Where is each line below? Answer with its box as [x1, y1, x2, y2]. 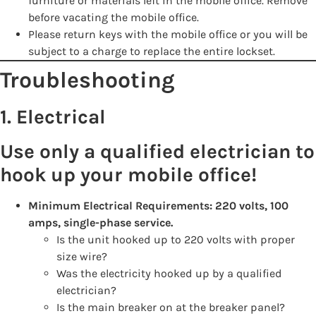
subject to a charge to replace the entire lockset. [28, 44, 275, 58]
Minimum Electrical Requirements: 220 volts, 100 [28, 198, 288, 212]
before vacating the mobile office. [28, 10, 199, 24]
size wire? [56, 249, 107, 263]
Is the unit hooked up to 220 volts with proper [56, 232, 295, 246]
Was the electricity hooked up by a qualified [56, 266, 282, 280]
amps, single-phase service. [28, 215, 173, 229]
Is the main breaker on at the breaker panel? [56, 300, 285, 314]
